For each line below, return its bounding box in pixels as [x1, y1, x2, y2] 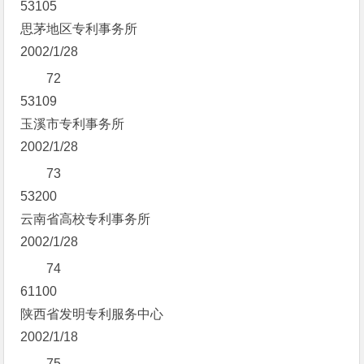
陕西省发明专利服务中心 [20, 307, 164, 321]
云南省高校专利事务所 [20, 212, 151, 226]
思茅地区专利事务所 [20, 22, 138, 36]
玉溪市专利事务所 [20, 117, 125, 131]
